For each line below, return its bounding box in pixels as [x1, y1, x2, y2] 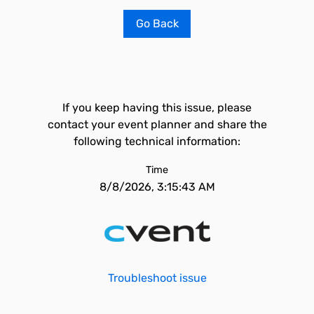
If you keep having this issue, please [62, 101, 252, 114]
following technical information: [74, 135, 240, 148]
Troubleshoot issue [107, 271, 207, 285]
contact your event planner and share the [47, 118, 267, 131]
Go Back [135, 17, 179, 30]
